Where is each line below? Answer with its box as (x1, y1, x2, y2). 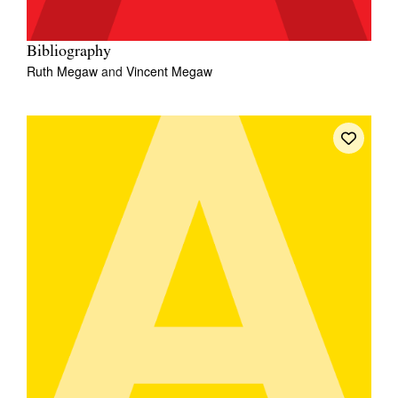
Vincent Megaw (126, 61, 212, 80)
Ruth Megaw (27, 61, 101, 80)
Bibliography (27, 43, 111, 60)
